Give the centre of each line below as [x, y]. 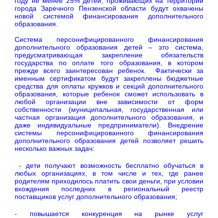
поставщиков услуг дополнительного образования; [96, 197]
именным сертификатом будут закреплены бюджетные [109, 79]
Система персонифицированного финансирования [109, 40]
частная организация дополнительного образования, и [109, 118]
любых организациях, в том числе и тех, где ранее [109, 173]
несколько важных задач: [54, 149]
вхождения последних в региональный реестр [109, 189]
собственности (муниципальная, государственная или [109, 110]
